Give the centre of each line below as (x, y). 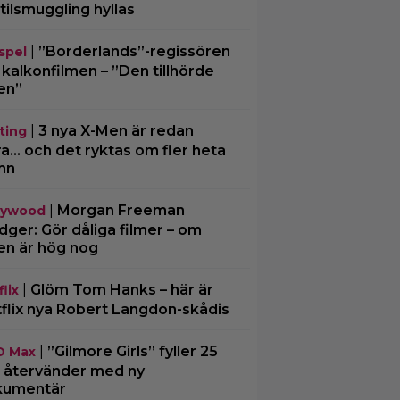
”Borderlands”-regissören (134, 51)
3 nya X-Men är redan (116, 131)
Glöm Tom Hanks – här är (121, 290)
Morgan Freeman (121, 210)
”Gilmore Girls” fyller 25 (132, 351)
